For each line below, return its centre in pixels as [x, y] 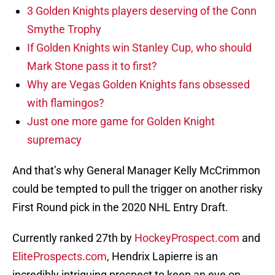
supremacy [54, 140]
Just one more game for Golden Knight [121, 122]
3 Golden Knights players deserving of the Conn [142, 11]
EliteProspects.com [60, 257]
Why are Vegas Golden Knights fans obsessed [138, 85]
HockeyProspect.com [187, 238]
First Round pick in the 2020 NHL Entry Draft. [120, 207]
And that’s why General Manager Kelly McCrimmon [136, 171]
